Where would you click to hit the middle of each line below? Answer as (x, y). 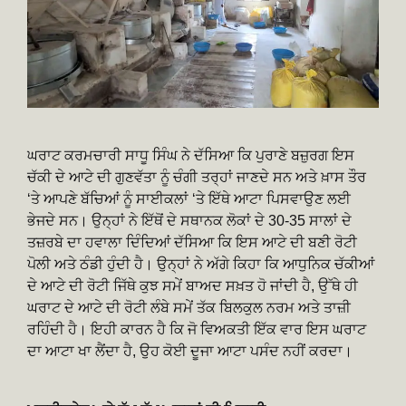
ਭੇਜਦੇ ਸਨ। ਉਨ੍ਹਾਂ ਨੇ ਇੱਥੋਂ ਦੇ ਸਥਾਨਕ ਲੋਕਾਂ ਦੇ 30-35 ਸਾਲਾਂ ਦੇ (189, 221)
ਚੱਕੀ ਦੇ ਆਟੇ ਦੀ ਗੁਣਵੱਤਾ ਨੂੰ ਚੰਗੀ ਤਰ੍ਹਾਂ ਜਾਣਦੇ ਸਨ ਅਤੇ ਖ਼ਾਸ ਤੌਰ (197, 178)
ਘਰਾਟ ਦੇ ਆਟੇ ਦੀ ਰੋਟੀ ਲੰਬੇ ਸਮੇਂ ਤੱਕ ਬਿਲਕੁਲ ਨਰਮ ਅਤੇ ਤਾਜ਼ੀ (189, 308)
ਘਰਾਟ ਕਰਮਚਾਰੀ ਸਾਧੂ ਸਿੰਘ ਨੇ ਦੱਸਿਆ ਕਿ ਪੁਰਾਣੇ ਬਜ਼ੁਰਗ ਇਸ (191, 156)
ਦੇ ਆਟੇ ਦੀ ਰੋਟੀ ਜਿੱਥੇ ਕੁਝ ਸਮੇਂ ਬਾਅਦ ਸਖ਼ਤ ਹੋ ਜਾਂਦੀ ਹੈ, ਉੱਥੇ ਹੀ (193, 286)
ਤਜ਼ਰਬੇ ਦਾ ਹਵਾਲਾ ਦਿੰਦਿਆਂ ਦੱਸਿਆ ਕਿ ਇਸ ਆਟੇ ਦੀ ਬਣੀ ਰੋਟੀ (192, 243)
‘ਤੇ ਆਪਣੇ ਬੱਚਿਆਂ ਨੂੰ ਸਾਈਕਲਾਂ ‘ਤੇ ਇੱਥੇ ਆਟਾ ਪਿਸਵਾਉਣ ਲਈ (189, 199)
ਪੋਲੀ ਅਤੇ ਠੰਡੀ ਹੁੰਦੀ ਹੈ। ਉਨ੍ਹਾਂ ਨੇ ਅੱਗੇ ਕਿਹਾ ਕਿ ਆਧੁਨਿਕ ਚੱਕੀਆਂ (201, 265)
